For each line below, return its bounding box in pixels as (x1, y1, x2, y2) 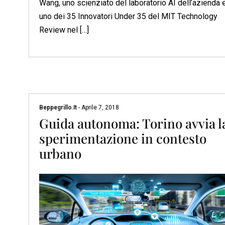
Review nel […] (39, 25, 89, 35)
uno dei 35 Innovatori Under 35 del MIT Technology (39, 11, 217, 21)
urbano (39, 145, 81, 163)
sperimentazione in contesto (39, 130, 206, 148)
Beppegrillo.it (39, 104, 78, 111)
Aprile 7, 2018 (80, 104, 119, 111)
